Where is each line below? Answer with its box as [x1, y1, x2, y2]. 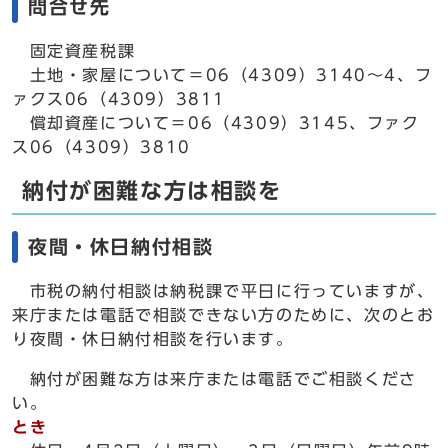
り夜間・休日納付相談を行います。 [12, 331, 294, 347]
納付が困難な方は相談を [22, 180, 282, 202]
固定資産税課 [12, 43, 136, 59]
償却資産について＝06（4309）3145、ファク [12, 115, 420, 131]
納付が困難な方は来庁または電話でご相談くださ [12, 371, 417, 387]
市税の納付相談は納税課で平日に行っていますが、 [12, 283, 435, 299]
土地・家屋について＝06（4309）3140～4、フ [12, 67, 433, 83]
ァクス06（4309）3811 [12, 91, 227, 107]
